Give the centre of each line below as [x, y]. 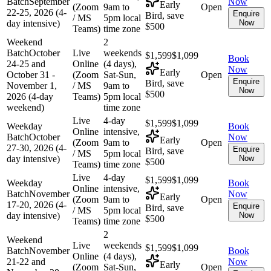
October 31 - [31, 74]
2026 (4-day [30, 96]
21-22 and [26, 261]
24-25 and [26, 64]
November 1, [32, 85]
